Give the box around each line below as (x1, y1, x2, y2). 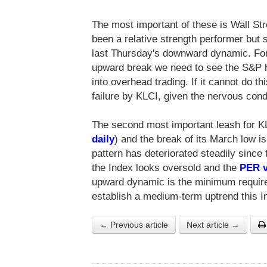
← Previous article (100, 220, 168, 230)
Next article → (187, 220, 240, 230)
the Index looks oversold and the (92, 162, 240, 174)
